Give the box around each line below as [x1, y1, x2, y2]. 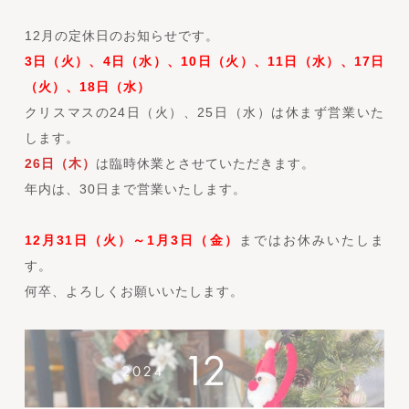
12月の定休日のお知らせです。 [24, 27, 219, 43]
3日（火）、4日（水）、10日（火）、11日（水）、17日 [24, 53, 385, 68]
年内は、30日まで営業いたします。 [24, 181, 246, 196]
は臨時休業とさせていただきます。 [95, 155, 315, 171]
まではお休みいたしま [238, 232, 385, 247]
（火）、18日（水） [24, 79, 151, 94]
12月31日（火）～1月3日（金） [24, 232, 239, 247]
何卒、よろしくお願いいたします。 [24, 283, 244, 299]
